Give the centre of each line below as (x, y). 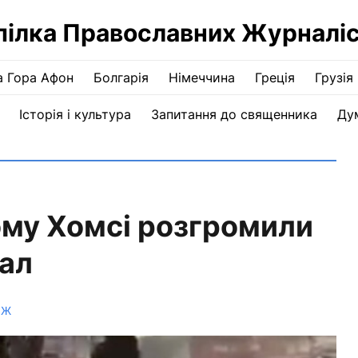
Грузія (334, 78)
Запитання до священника (234, 114)
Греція (274, 78)
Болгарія (121, 78)
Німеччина (201, 78)
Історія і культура (75, 114)
